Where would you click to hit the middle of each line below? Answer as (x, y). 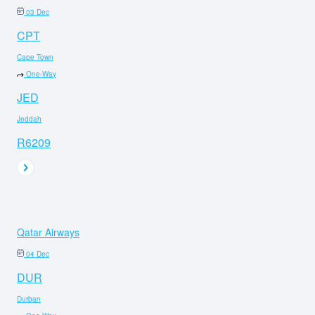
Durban (29, 298)
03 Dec (38, 12)
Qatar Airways (48, 232)
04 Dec (38, 253)
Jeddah (29, 118)
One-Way (41, 73)
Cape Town (35, 57)
